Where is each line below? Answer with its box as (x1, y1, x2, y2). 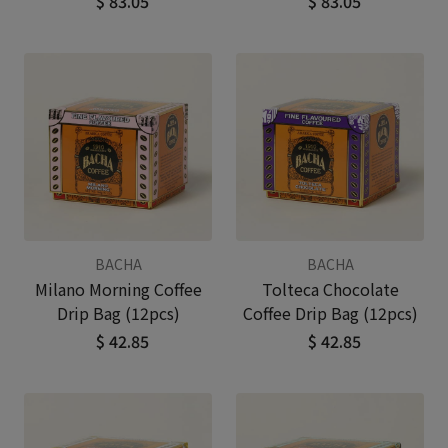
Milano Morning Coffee (34, 277, 202, 301)
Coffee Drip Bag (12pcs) (242, 301, 418, 325)
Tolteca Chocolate (261, 277, 399, 301)
